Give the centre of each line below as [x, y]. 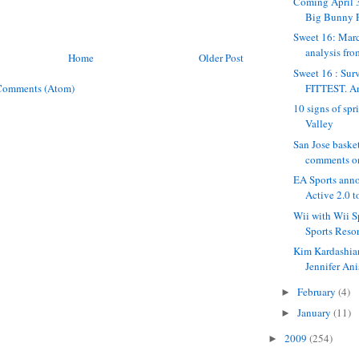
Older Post [221, 58]
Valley [320, 124]
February [317, 292]
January [315, 312]
